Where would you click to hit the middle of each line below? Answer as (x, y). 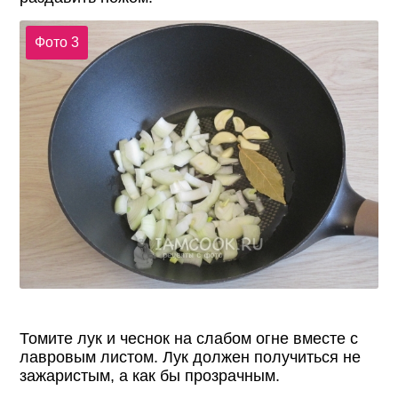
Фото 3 (56, 43)
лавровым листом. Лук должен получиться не (191, 358)
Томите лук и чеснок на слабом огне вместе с (189, 339)
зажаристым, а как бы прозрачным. (150, 376)
